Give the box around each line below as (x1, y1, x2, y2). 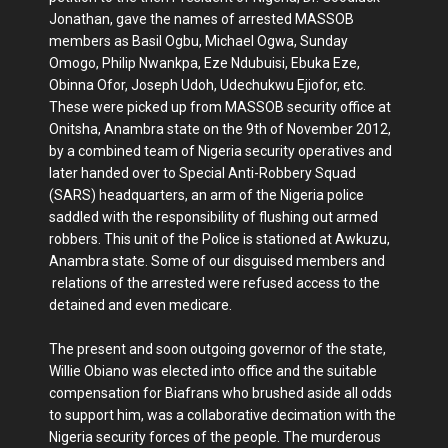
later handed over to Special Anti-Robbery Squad (49, 165, 356, 182)
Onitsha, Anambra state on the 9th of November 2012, (49, 121, 391, 138)
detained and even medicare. (49, 297, 232, 314)
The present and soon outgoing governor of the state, (49, 341, 386, 358)
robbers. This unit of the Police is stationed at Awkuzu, (49, 231, 390, 248)
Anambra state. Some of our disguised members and (49, 253, 385, 270)
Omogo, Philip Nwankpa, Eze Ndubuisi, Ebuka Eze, (49, 55, 360, 72)
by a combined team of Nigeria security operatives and (49, 143, 392, 160)
